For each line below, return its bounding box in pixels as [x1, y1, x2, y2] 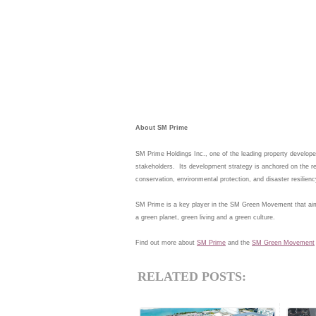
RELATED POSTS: [138, 269, 246, 284]
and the [226, 239, 252, 246]
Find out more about [135, 239, 197, 246]
